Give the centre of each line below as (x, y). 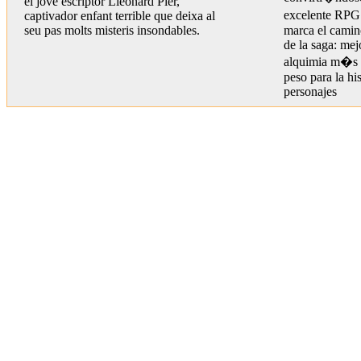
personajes (310, 91)
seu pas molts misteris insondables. (112, 30)
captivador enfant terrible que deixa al (120, 16)
